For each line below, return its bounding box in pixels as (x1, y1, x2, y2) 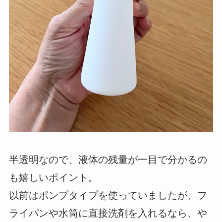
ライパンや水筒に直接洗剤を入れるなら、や (8, 208, 207, 219)
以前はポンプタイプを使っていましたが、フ (8, 190, 207, 201)
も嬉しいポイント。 (8, 172, 98, 183)
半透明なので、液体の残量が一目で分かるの (8, 154, 207, 166)
